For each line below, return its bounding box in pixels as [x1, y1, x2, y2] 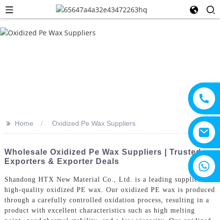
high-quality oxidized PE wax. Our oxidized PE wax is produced [4, 186, 215, 193]
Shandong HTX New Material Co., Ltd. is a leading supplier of [4, 175, 210, 183]
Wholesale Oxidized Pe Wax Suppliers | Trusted [4, 148, 201, 156]
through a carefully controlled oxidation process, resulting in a [4, 196, 209, 204]
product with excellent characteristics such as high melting [4, 206, 195, 214]
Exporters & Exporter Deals [4, 157, 119, 165]
